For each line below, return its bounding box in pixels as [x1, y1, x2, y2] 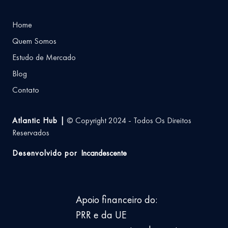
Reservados [12, 127, 49, 137]
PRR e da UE [76, 208, 127, 221]
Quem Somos [12, 36, 56, 46]
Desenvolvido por [12, 148, 77, 158]
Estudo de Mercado [12, 52, 76, 62]
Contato [12, 84, 39, 95]
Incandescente [81, 148, 127, 158]
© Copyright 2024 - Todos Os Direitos [65, 115, 191, 125]
